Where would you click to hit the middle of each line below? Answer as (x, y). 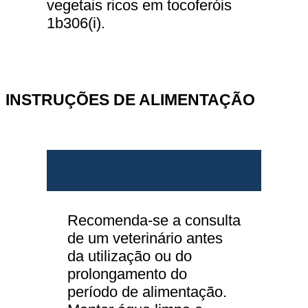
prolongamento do (127, 274)
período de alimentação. (147, 292)
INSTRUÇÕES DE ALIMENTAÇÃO (130, 100)
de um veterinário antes (145, 239)
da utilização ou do (130, 256)
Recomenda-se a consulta (154, 221)
